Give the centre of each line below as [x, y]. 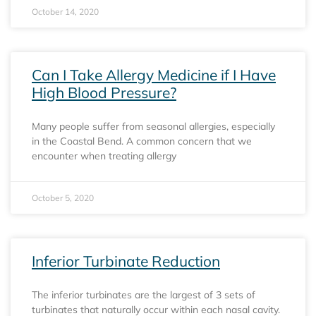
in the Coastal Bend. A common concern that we [142, 141]
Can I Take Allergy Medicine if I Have [154, 74]
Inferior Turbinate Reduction [126, 261]
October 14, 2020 [65, 11]
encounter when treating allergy [104, 156]
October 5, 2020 [63, 197]
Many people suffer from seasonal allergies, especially [153, 126]
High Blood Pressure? [104, 92]
